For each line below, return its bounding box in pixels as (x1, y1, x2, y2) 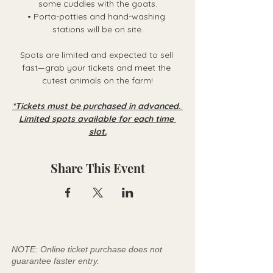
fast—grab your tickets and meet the (22, 62, 173, 74)
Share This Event (50, 160, 145, 177)
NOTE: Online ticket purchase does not (12, 244, 162, 255)
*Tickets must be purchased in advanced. (12, 101, 183, 112)
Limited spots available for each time (19, 113, 176, 125)
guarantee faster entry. (12, 256, 99, 266)
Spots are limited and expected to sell (19, 49, 175, 61)
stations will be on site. (52, 24, 143, 35)
